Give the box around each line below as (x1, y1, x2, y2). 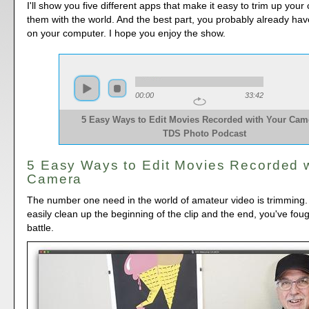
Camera (27, 172, 83, 187)
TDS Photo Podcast (162, 128, 246, 139)
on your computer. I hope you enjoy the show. (27, 28, 226, 39)
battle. (27, 221, 54, 233)
